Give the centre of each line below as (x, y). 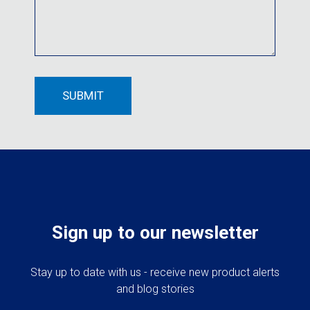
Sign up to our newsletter (155, 233)
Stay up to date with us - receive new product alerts (155, 273)
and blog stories (155, 289)
